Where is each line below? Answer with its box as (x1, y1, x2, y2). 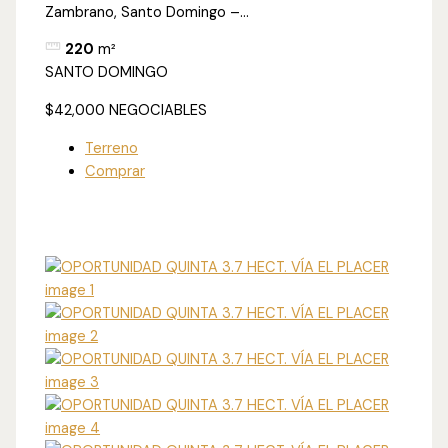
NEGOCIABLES (109, 101, 208, 121)
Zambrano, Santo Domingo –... (45, 2, 250, 22)
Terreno (85, 138, 139, 158)
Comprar (85, 161, 146, 181)
